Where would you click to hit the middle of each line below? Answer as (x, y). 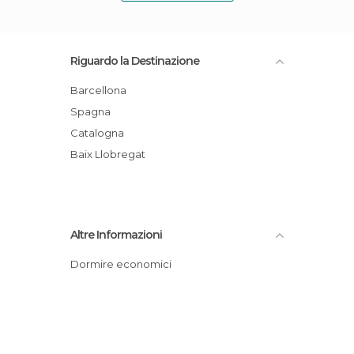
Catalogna (101, 133)
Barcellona (102, 90)
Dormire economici (125, 264)
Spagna (94, 111)
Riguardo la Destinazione (135, 61)
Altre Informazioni (116, 235)
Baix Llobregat (112, 154)
